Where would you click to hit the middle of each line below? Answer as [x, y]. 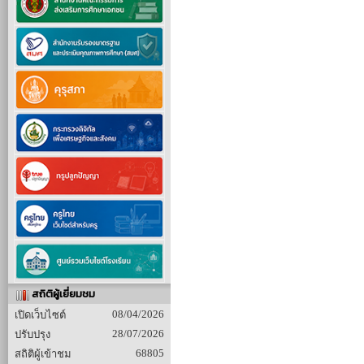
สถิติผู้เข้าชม [43, 354]
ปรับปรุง [32, 334]
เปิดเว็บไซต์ [40, 315]
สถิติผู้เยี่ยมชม [62, 294]
